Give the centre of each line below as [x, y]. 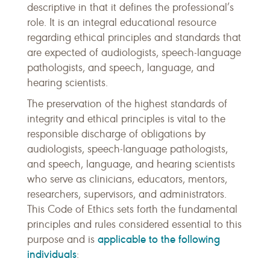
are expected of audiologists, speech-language [134, 52]
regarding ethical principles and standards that [134, 37]
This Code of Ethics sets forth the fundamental [132, 209]
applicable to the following [159, 239]
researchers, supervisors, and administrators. [127, 194]
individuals [52, 254]
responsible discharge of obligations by [116, 134]
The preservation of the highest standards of [127, 104]
